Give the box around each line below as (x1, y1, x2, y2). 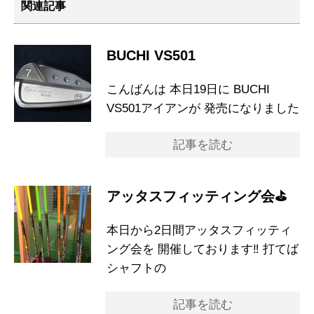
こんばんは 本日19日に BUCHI (107, 83, 270, 96)
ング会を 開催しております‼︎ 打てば (107, 243, 299, 256)
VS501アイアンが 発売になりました (107, 102, 299, 115)
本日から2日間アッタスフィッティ (107, 224, 292, 237)
